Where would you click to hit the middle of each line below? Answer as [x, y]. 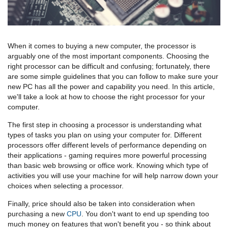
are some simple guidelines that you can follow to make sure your [113, 76]
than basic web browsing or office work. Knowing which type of [108, 165]
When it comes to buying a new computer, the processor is [102, 46]
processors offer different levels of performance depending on [107, 145]
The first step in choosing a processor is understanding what [105, 124]
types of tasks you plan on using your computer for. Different [105, 135]
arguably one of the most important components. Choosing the [108, 56]
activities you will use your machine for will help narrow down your [113, 175]
